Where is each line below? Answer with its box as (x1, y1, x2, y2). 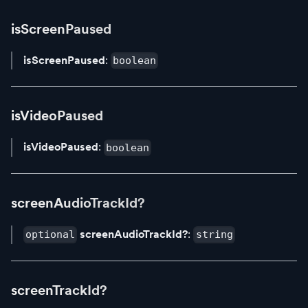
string (195, 228, 233, 241)
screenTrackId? (11, 281, 107, 298)
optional (25, 228, 76, 241)
